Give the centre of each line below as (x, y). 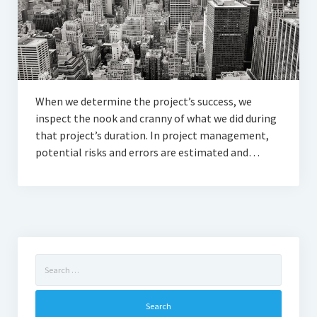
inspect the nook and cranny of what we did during (156, 119)
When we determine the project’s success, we (143, 102)
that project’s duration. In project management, (152, 136)
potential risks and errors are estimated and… (147, 152)
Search (49, 261)
